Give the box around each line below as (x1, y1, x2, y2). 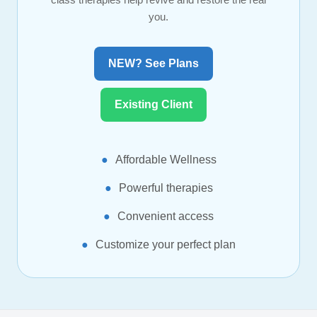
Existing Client (114, 98, 192, 110)
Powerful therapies (118, 181, 213, 194)
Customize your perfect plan (96, 238, 236, 250)
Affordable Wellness (115, 153, 217, 166)
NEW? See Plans (108, 57, 199, 69)
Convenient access (117, 209, 214, 222)
